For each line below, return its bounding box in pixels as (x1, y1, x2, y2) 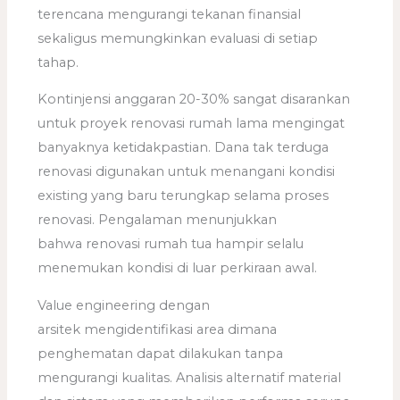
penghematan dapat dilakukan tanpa (37, 346, 284, 362)
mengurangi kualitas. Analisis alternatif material (37, 370, 342, 386)
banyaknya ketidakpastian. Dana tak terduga (37, 139, 329, 156)
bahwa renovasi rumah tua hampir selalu (37, 236, 304, 253)
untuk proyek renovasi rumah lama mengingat (37, 115, 346, 132)
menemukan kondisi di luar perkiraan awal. (37, 260, 318, 277)
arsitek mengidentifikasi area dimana (37, 321, 278, 337)
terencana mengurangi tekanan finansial (37, 5, 302, 22)
